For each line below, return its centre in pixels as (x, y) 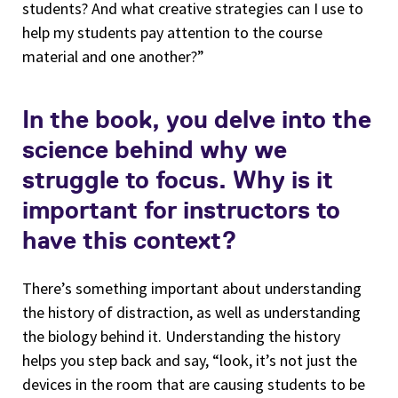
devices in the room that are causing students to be (194, 384)
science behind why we (155, 149)
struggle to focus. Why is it (178, 179)
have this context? (130, 239)
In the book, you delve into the (197, 119)
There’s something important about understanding (192, 288)
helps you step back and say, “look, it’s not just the (190, 360)
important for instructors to (181, 209)
